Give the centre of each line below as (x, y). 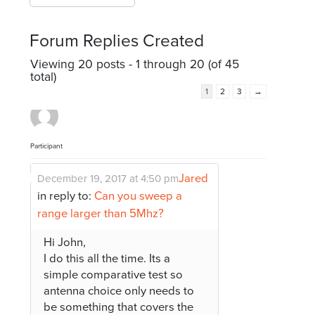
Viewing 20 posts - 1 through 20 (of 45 (135, 64)
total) (44, 77)
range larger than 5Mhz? (101, 213)
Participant (47, 146)
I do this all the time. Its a (107, 258)
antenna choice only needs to (119, 291)
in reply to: (66, 196)
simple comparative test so (114, 275)
